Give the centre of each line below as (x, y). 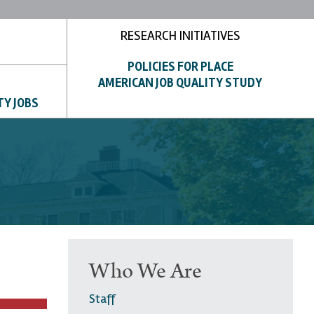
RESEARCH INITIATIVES (180, 36)
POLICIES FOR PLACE (180, 66)
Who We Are (145, 271)
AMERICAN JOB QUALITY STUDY (180, 82)
